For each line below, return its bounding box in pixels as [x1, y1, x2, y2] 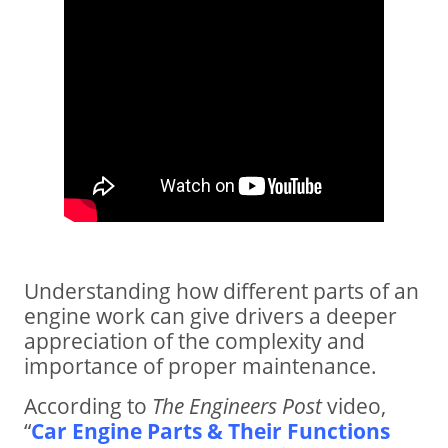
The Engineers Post [152, 390, 322, 420]
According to [24, 390, 152, 420]
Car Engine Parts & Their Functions [31, 415, 390, 445]
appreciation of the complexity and [24, 326, 365, 356]
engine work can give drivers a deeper [24, 301, 397, 331]
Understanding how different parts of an [24, 276, 419, 306]
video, [322, 390, 386, 420]
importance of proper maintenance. [24, 351, 377, 381]
